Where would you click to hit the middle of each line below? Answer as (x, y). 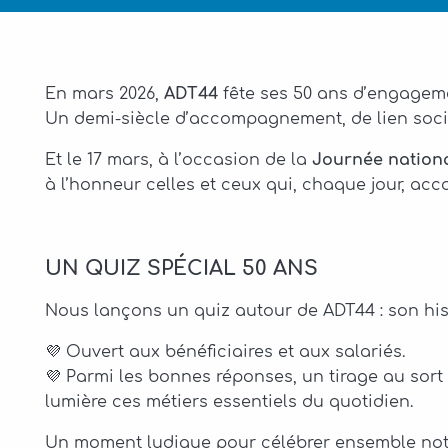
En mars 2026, (104, 94)
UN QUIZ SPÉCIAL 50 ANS (181, 268)
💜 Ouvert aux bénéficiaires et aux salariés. (225, 352)
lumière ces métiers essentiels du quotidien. (229, 402)
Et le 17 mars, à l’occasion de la (178, 160)
